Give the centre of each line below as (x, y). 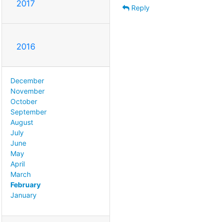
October (24, 101)
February (26, 184)
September (28, 111)
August (22, 122)
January (24, 195)
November (28, 91)
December (27, 80)
